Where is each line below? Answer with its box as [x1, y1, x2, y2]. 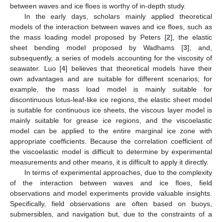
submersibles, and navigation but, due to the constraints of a [10, 210, 212, 218]
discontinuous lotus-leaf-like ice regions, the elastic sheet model [10, 95, 212, 104]
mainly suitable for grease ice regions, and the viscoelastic [10, 116, 212, 124]
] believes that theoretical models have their [65, 64, 212, 72]
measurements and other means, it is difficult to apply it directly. [10, 158, 209, 166]
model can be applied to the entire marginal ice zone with [10, 126, 212, 135]
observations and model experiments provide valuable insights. [10, 189, 212, 197]
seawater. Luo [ [10, 64, 61, 72]
